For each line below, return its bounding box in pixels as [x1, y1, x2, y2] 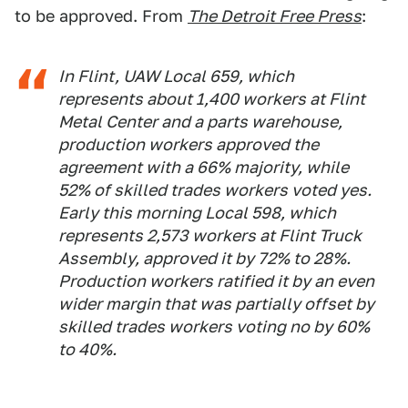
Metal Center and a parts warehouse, [58, 112, 342, 131]
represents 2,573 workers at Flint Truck [58, 226, 362, 245]
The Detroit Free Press [188, 6, 362, 25]
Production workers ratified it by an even [58, 271, 374, 291]
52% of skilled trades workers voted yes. [58, 180, 372, 199]
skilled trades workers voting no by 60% [58, 317, 370, 336]
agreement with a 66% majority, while [58, 158, 349, 177]
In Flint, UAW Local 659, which [58, 66, 294, 86]
